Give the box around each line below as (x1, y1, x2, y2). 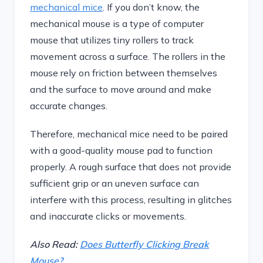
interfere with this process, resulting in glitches (30, 194, 232, 205)
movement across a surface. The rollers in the (30, 50, 225, 62)
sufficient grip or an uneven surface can (30, 177, 199, 189)
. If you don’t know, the (103, 1, 200, 13)
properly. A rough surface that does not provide (30, 161, 231, 173)
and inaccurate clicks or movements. (30, 210, 186, 222)
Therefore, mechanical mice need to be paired (30, 128, 228, 140)
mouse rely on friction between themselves (30, 67, 217, 79)
